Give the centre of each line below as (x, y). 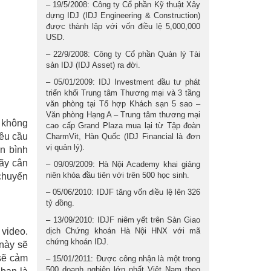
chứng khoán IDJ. (77, 242)
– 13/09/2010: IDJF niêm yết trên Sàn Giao (123, 220)
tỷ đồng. (60, 203)
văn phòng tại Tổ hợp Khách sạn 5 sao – (123, 104)
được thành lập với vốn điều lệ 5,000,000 (123, 26)
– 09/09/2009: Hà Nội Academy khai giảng (123, 164)
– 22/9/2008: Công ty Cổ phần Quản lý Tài (123, 54)
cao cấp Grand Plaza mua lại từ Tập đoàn (123, 126)
